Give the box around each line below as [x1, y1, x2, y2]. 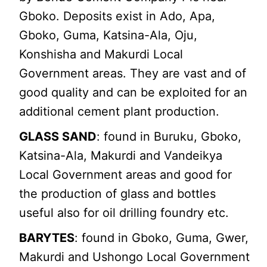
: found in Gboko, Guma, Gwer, [74, 230, 249, 245]
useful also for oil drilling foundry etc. [19, 205, 229, 220]
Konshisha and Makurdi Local [19, 46, 184, 61]
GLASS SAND [19, 129, 97, 144]
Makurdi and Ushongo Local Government [19, 249, 250, 264]
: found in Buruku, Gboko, [97, 129, 242, 144]
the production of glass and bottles [19, 186, 216, 201]
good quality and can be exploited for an [19, 85, 248, 100]
